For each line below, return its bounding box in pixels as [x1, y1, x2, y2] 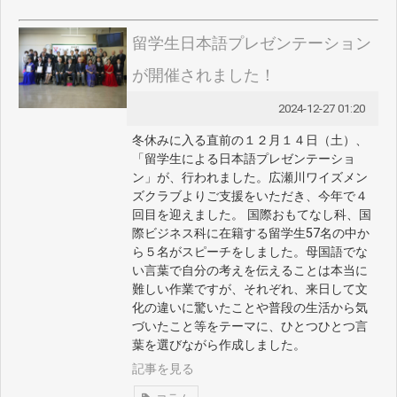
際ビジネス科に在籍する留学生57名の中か [131, 226, 370, 242]
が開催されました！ [131, 66, 276, 85]
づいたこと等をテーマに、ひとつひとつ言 [131, 319, 368, 335]
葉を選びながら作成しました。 [131, 338, 306, 354]
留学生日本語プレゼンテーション [131, 34, 371, 53]
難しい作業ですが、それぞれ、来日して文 [131, 282, 368, 298]
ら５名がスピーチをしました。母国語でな [131, 245, 368, 261]
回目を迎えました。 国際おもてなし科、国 [131, 207, 371, 223]
